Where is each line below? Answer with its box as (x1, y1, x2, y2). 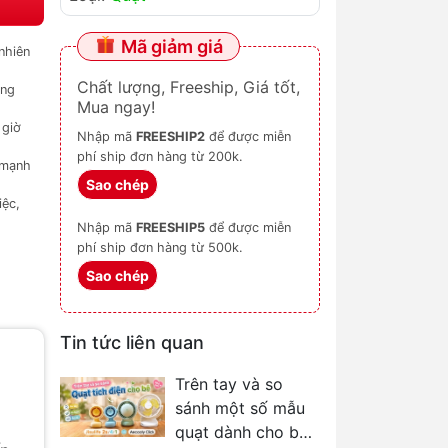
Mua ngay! (77, 97, 155, 117)
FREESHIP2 (136, 129, 205, 144)
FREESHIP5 (136, 220, 205, 235)
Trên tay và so (175, 374, 283, 394)
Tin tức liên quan (60, 332, 204, 353)
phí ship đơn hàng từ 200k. (77, 149, 243, 164)
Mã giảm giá (117, 36, 223, 57)
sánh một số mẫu (175, 398, 305, 418)
